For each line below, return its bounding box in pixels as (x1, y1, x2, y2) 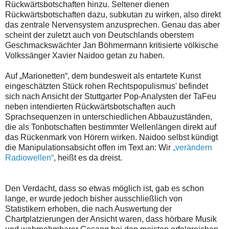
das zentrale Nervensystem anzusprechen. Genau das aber (5, 20, 220, 30)
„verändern (173, 143, 212, 152)
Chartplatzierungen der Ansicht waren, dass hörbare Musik (5, 215, 217, 224)
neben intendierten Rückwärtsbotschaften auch (5, 102, 175, 111)
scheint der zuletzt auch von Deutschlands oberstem (5, 31, 194, 40)
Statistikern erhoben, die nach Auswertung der (5, 204, 172, 214)
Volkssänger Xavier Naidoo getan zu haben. (5, 51, 165, 60)
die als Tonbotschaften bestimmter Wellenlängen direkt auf (5, 123, 216, 132)
